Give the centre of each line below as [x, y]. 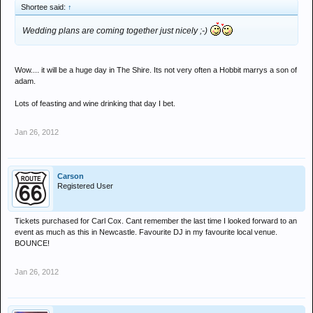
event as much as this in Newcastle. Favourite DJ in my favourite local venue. [146, 232]
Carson [71, 176]
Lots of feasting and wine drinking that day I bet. [95, 103]
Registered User [85, 186]
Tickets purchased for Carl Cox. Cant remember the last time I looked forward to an [156, 221]
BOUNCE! [32, 243]
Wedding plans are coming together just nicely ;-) [116, 31]
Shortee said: [44, 7]
